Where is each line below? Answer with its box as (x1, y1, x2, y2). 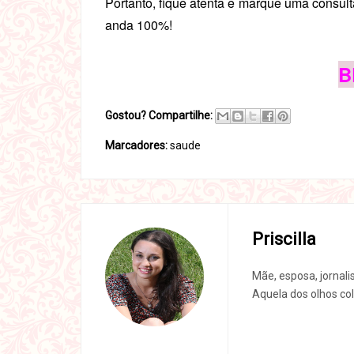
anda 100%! (105, 16, 172, 34)
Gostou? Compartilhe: (105, 109, 213, 122)
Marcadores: (105, 139, 170, 152)
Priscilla (252, 229, 316, 249)
